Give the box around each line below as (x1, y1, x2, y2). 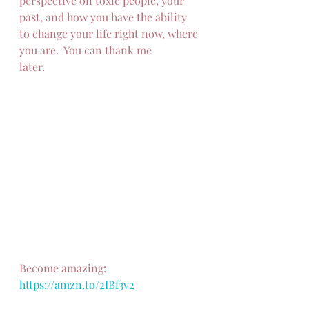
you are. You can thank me (19, 43, 152, 57)
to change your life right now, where (19, 26, 201, 41)
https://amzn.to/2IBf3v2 (19, 277, 134, 292)
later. (19, 59, 45, 74)
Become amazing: (19, 261, 109, 275)
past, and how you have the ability (19, 10, 190, 24)
